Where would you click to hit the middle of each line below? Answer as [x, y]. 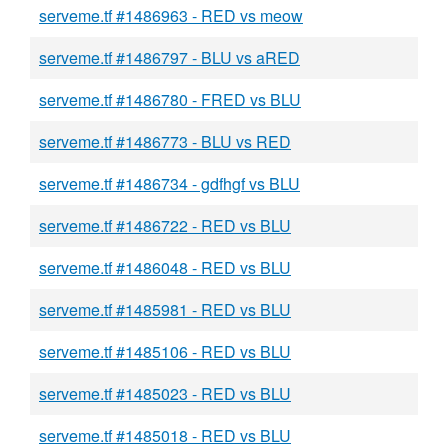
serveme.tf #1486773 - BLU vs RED [165, 141]
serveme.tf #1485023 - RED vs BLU [165, 393]
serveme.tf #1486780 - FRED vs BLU [170, 99]
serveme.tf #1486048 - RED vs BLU [165, 267]
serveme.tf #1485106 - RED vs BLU [165, 351]
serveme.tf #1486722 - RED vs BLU [165, 225]
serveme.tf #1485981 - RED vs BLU [165, 309]
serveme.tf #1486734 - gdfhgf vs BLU [169, 183]
